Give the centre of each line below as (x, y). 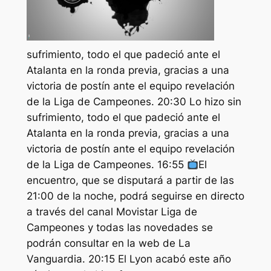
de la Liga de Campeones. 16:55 (106, 164)
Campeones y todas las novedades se (119, 227)
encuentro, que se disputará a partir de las (130, 180)
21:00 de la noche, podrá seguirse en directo (135, 196)
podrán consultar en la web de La (108, 243)
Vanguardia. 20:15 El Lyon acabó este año (129, 259)
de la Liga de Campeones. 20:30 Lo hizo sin (134, 101)
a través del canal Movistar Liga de (112, 211)
